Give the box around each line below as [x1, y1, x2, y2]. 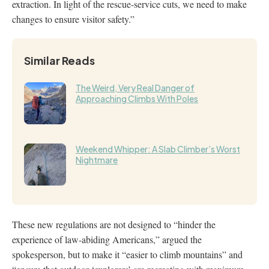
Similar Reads [24, 53, 95, 67]
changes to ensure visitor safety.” [12, 12, 134, 25]
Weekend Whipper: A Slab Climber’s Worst [76, 143, 240, 154]
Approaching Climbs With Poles [76, 92, 198, 104]
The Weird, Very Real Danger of [76, 82, 195, 93]
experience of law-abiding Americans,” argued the [12, 232, 202, 246]
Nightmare [76, 154, 118, 165]
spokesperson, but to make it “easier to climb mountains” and [12, 247, 243, 261]
